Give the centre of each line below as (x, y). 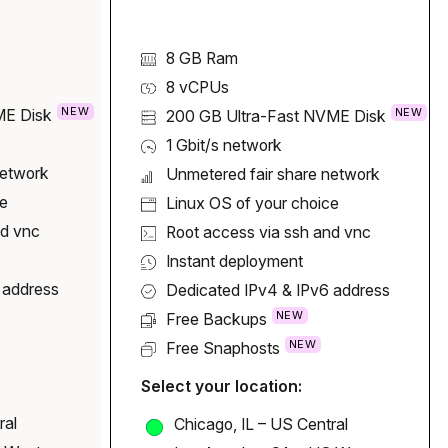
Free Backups (216, 320)
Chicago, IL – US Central (260, 425)
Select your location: (221, 387)
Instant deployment (234, 262)
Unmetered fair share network (272, 175)
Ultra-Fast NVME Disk (305, 117)
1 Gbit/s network (223, 146)
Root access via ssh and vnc (268, 233)
